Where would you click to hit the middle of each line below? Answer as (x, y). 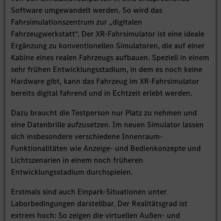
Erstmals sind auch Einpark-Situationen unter (89, 192)
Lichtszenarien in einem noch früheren (77, 160)
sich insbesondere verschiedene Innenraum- (87, 137)
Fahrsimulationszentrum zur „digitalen (77, 22)
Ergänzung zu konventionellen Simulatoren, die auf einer (108, 46)
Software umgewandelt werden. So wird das (87, 10)
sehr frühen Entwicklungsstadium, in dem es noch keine (107, 70)
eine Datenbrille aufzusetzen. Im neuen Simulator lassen (108, 125)
